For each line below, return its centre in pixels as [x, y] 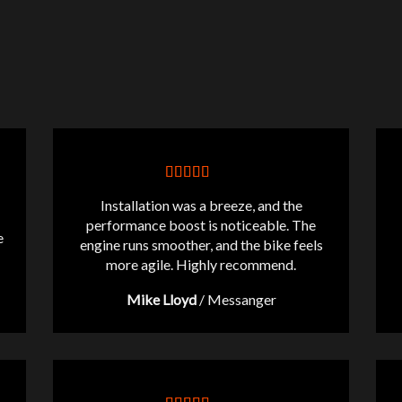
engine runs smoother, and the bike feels [201, 244]
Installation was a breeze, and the [201, 205]
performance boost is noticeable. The [201, 224]
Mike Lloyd [161, 299]
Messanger [241, 299]
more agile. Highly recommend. [201, 264]
